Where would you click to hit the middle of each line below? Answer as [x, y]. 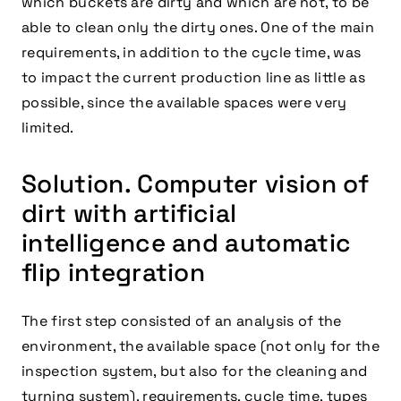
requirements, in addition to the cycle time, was [192, 53]
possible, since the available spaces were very [184, 103]
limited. [48, 128]
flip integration [114, 273]
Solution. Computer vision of [195, 184]
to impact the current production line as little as [194, 78]
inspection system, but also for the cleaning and [195, 371]
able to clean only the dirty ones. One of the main [198, 28]
